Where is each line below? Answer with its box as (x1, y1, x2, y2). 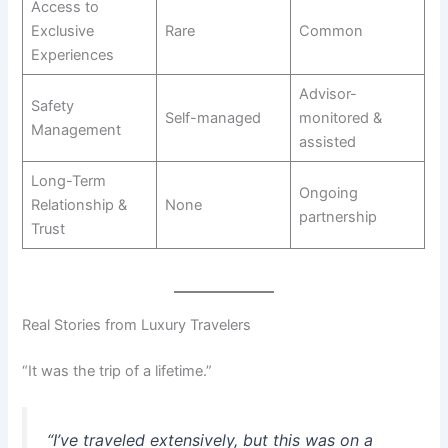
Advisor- (298, 84, 357, 103)
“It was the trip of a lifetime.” (22, 361, 213, 380)
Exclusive (30, 21, 94, 40)
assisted (298, 132, 356, 151)
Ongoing (298, 183, 358, 202)
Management (30, 120, 121, 139)
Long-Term (30, 171, 106, 190)
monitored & (298, 108, 382, 127)
